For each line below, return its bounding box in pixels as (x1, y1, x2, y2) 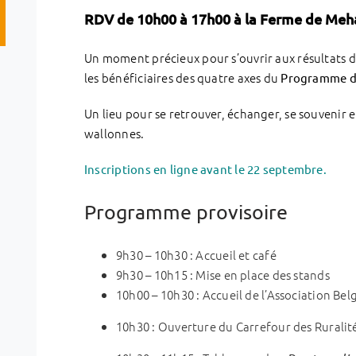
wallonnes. (84, 124, 145, 141)
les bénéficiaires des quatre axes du (84, 68, 281, 86)
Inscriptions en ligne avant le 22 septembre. (84, 161, 327, 176)
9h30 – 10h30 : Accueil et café (116, 246, 277, 263)
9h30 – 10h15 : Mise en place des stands (116, 265, 330, 283)
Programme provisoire (84, 199, 288, 224)
